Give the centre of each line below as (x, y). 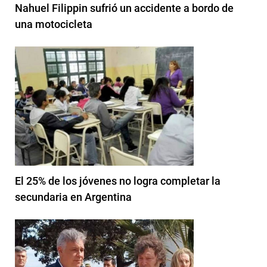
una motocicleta (54, 24)
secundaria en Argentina (73, 197)
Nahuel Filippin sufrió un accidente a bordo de (124, 8)
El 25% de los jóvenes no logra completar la (118, 181)
